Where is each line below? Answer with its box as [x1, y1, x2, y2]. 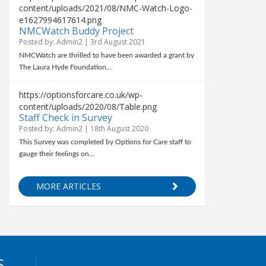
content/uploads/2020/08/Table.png [19, 101, 157, 112]
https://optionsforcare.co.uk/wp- [19, 89, 143, 100]
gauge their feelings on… [19, 150, 95, 157]
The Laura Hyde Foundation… [19, 64, 112, 71]
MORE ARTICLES [36, 180, 102, 192]
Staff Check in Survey [19, 111, 113, 124]
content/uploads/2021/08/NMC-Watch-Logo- [19, 2, 193, 14]
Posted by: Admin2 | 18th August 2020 [19, 123, 149, 134]
